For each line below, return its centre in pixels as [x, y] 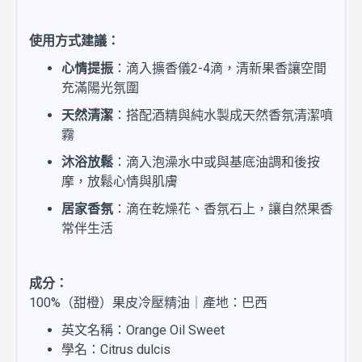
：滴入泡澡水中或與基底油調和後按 [217, 162]
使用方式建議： [74, 41]
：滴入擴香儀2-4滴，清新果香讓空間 [220, 68]
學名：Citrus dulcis [116, 349]
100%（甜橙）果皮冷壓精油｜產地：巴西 [148, 303]
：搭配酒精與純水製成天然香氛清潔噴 [223, 115]
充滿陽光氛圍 [100, 88]
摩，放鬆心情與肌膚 [120, 181]
